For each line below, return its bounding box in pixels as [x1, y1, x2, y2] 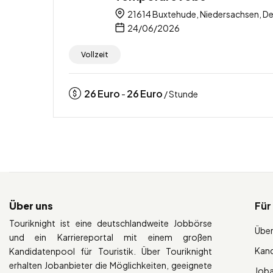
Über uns [9, 199, 53, 212]
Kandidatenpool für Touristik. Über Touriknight [9, 245, 213, 257]
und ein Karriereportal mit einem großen [9, 231, 213, 243]
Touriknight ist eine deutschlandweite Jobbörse [9, 217, 213, 229]
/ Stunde [163, 88, 198, 99]
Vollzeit [81, 49, 108, 59]
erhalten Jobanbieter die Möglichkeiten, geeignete [9, 259, 213, 271]
